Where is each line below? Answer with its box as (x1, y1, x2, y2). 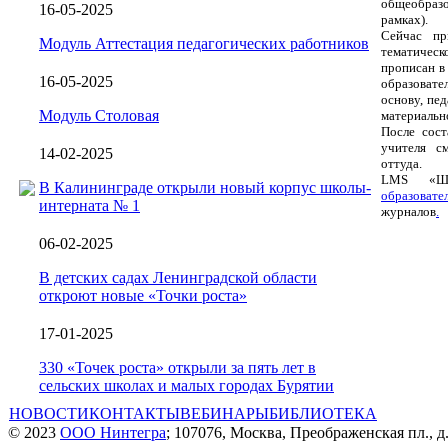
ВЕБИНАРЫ (180, 405, 269, 422)
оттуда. (381, 156, 422, 171)
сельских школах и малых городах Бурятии (39, 376, 334, 394)
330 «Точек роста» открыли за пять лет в (39, 358, 316, 376)
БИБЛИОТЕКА (269, 405, 377, 422)
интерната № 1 (39, 196, 140, 214)
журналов (381, 204, 436, 219)
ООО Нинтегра (60, 424, 166, 441)
